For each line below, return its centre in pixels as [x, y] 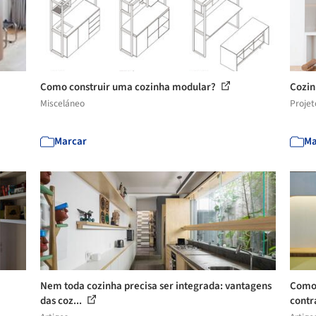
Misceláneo [63, 103]
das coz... [62, 301]
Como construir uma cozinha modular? [129, 87]
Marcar [71, 141]
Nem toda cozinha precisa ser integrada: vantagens [156, 286]
